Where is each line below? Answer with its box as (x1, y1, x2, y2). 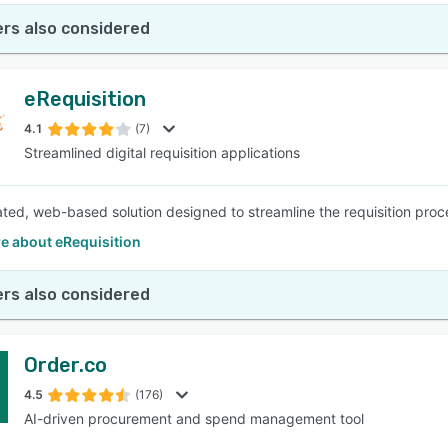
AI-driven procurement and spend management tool (24, 410, 364, 427)
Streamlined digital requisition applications (24, 144, 300, 161)
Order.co (24, 353, 107, 377)
